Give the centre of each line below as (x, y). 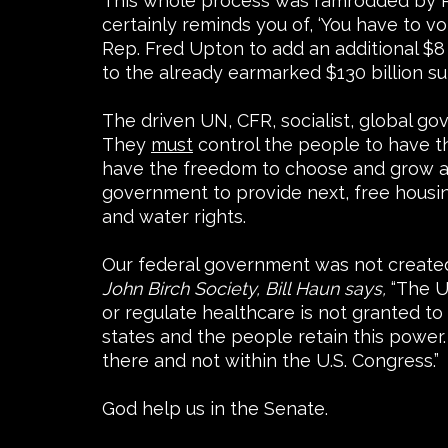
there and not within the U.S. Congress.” (270, 361)
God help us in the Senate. (215, 409)
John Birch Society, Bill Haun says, (244, 289)
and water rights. (174, 217)
